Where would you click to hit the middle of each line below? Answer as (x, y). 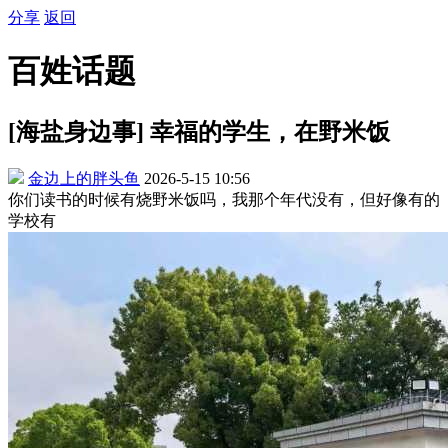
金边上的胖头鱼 (84, 178)
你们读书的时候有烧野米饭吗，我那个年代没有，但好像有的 (224, 199)
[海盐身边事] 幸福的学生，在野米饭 (199, 131)
